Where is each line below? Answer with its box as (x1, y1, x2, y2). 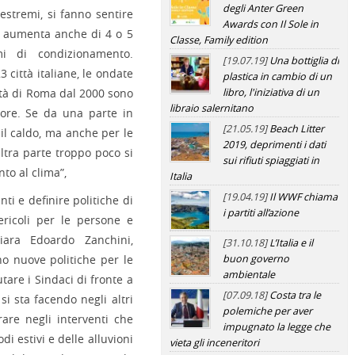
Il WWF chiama (269, 190, 338, 204)
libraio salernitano (169, 101, 254, 115)
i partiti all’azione (222, 206, 299, 219)
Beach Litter (269, 122, 324, 136)
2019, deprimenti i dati (222, 138, 326, 151)
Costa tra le (269, 288, 321, 302)
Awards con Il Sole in (222, 17, 319, 31)
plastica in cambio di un (222, 70, 332, 83)
